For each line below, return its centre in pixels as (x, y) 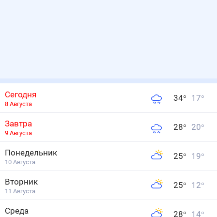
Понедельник (31, 153)
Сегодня (21, 94)
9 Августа (18, 133)
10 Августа (20, 162)
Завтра (18, 124)
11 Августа (20, 191)
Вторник (21, 182)
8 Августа (18, 104)
